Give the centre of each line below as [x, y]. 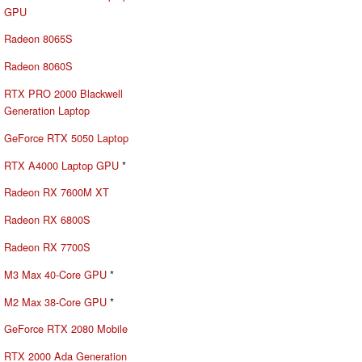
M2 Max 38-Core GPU [55, 301]
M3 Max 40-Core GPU [55, 274]
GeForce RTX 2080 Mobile [66, 329]
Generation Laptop [47, 110]
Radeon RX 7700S [47, 246]
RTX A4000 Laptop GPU [61, 165]
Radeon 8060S [38, 66]
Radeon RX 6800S [47, 220]
